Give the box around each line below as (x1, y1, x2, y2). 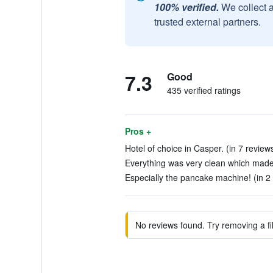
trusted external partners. (154, 15, 261, 29)
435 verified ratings (166, 84, 241, 96)
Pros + (124, 125, 151, 137)
